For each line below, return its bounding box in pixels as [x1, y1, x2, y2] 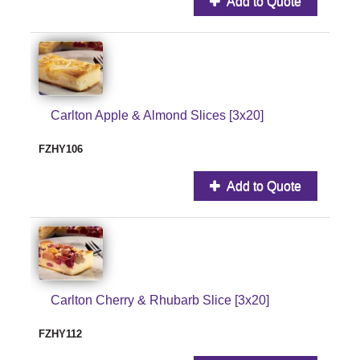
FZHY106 [39, 142, 83, 155]
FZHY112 [39, 327, 82, 340]
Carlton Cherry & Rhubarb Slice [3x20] [51, 292, 269, 307]
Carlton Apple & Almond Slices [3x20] [51, 108, 264, 122]
